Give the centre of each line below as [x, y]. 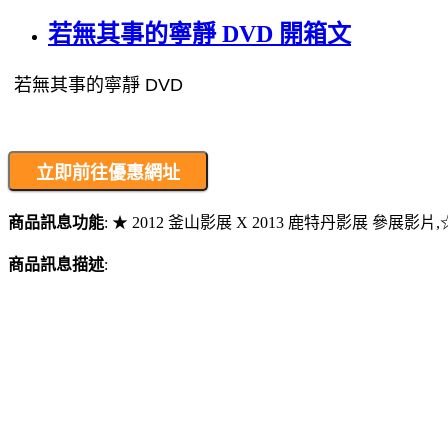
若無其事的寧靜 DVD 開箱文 [199, 33]
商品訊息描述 [56, 264]
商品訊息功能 [56, 222]
